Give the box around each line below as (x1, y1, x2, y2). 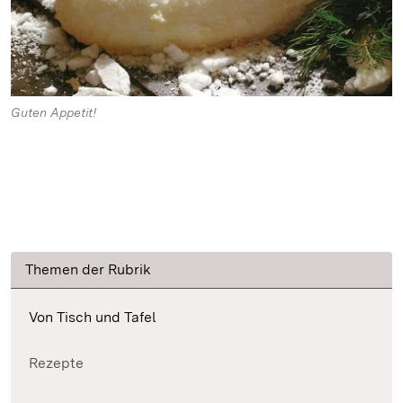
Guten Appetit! (11, 104, 96, 120)
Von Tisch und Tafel (29, 308, 157, 326)
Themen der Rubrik (25, 260, 151, 278)
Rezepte (29, 354, 84, 372)
